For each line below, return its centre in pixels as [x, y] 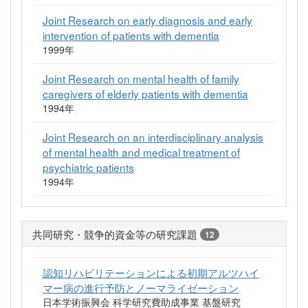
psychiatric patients [88, 167]
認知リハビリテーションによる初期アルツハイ [151, 272]
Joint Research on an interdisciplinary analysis [153, 136]
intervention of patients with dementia [131, 35]
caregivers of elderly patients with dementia [145, 93]
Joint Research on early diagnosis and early [147, 20]
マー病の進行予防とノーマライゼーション [141, 287]
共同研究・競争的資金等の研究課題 [115, 233]
